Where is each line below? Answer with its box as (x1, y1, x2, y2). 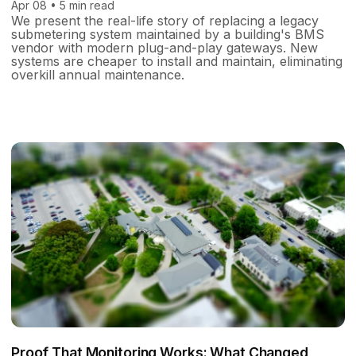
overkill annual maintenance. (11, 66, 184, 83)
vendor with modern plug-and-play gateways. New (11, 39, 318, 56)
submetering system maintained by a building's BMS (11, 25, 324, 42)
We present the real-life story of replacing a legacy (11, 12, 319, 29)
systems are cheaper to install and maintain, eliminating (11, 52, 342, 69)
